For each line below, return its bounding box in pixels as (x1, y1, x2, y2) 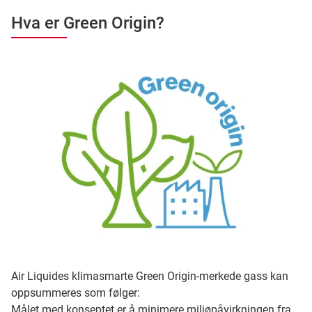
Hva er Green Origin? (11, 13, 164, 33)
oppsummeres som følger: (11, 286, 140, 299)
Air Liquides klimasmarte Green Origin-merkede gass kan (11, 269, 288, 283)
